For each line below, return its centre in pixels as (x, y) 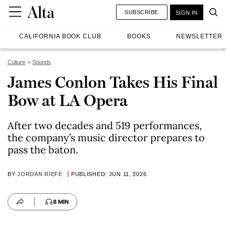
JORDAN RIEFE (40, 174)
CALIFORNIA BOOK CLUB (61, 36)
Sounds (42, 62)
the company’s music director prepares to (106, 137)
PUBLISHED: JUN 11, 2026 (109, 174)
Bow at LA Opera (68, 100)
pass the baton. (43, 150)
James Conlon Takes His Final (113, 82)
